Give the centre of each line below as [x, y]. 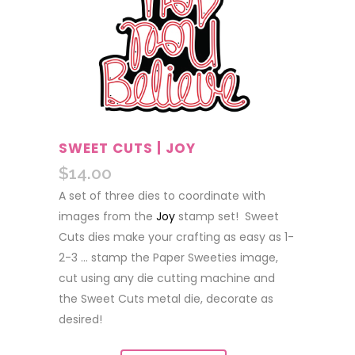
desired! [80, 319]
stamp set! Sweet [229, 216]
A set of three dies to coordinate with [162, 196]
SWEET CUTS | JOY [127, 148]
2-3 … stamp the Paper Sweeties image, [168, 258]
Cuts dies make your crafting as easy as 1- [176, 237]
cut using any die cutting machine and [167, 278]
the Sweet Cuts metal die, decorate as [166, 299]
